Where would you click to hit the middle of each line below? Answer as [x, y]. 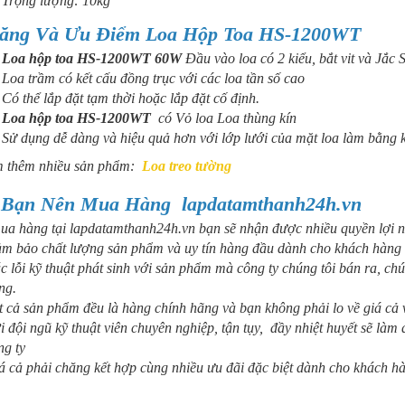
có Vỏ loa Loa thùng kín [224, 118]
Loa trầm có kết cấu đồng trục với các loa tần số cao [153, 79]
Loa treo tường [187, 166]
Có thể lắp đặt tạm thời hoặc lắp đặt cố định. [131, 99]
